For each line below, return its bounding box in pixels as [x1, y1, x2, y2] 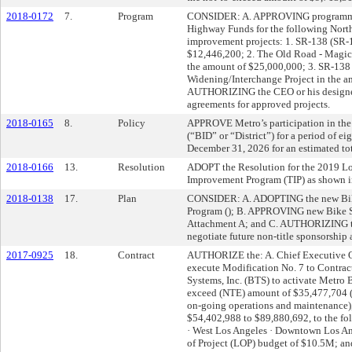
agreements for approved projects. [187, 98, 330, 110]
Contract [118, 249, 155, 261]
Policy [118, 117, 145, 129]
